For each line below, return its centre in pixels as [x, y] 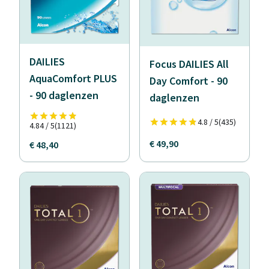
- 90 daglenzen [64, 95]
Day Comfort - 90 [189, 81]
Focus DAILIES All [189, 64]
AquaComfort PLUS [73, 78]
